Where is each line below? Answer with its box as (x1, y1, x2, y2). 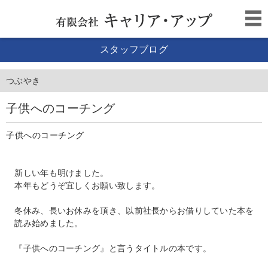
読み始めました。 (6, 218, 83, 228)
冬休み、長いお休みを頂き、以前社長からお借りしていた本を (6, 205, 254, 215)
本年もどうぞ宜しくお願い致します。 (6, 180, 160, 190)
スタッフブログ (99, 45, 169, 54)
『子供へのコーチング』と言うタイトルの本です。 (6, 243, 212, 253)
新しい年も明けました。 (6, 167, 109, 178)
